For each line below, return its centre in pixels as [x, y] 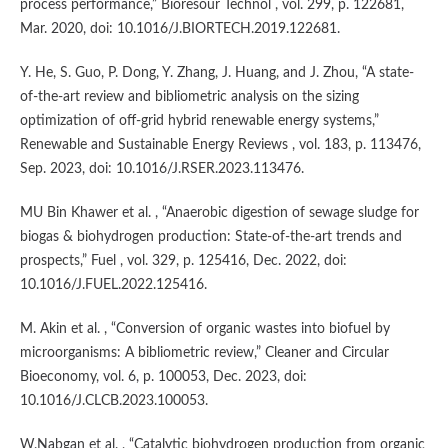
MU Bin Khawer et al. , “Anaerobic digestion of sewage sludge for [219, 212]
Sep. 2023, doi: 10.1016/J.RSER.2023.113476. [161, 168]
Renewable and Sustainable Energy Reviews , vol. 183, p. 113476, [220, 144]
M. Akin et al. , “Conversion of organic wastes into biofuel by [204, 328]
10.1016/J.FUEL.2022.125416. [113, 284]
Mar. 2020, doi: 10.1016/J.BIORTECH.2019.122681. [179, 28]
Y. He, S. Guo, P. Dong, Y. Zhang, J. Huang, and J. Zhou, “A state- [216, 72]
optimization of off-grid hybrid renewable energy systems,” [199, 120]
